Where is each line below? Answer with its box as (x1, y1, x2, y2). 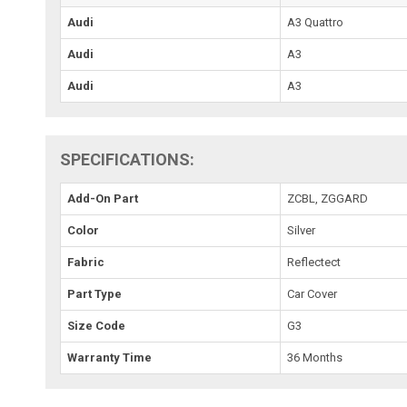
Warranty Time (67, 350, 153, 364)
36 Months (287, 350, 343, 364)
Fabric (67, 254, 105, 269)
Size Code (67, 318, 126, 333)
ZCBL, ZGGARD (287, 191, 369, 205)
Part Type (67, 286, 123, 301)
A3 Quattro (287, 15, 344, 29)
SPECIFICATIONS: (60, 149, 195, 169)
